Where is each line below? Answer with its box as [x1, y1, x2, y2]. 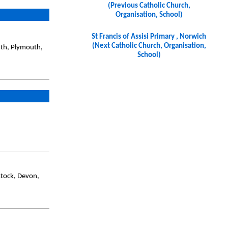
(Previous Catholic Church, [107, 2, 190, 10]
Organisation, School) [115, 11, 183, 19]
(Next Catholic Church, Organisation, [92, 42, 206, 50]
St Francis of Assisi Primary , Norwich [92, 33, 207, 41]
